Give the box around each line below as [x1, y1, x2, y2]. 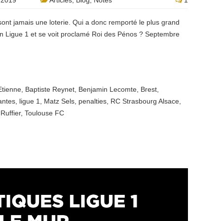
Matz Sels [44, 97, 74, 105]
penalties [78, 97, 107, 105]
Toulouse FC [25, 109, 64, 117]
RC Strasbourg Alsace [110, 97, 179, 105]
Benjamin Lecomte [78, 85, 137, 93]
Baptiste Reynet [25, 85, 74, 93]
